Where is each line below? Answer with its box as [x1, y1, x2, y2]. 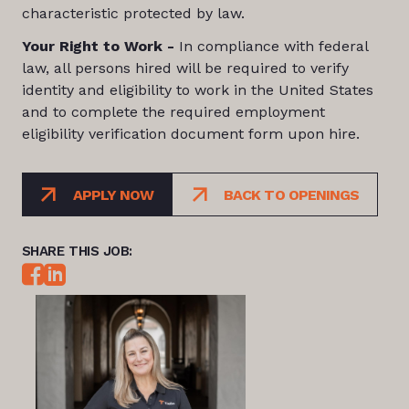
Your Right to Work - [21, 37, 174, 55]
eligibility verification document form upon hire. [21, 125, 360, 142]
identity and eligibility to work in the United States [21, 81, 373, 99]
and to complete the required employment [21, 103, 325, 121]
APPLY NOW [72, 185, 154, 204]
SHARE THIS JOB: [21, 243, 132, 259]
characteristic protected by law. [21, 5, 245, 22]
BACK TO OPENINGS [224, 185, 359, 204]
